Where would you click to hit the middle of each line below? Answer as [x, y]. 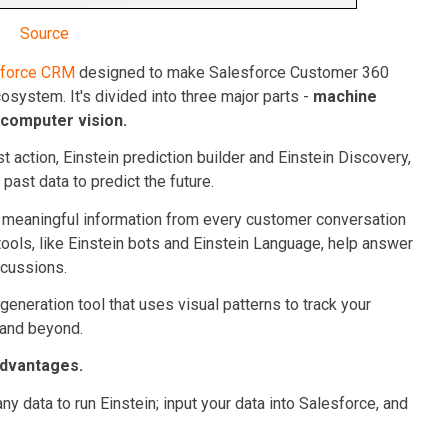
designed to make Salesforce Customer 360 [232, 73]
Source [44, 34]
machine [345, 97]
